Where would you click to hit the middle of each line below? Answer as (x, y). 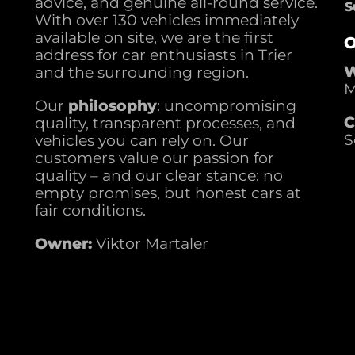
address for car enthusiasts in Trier (164, 55)
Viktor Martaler (152, 244)
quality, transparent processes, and (165, 123)
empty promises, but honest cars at (168, 193)
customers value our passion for (155, 158)
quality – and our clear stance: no (159, 176)
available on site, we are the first (154, 38)
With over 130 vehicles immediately (167, 20)
